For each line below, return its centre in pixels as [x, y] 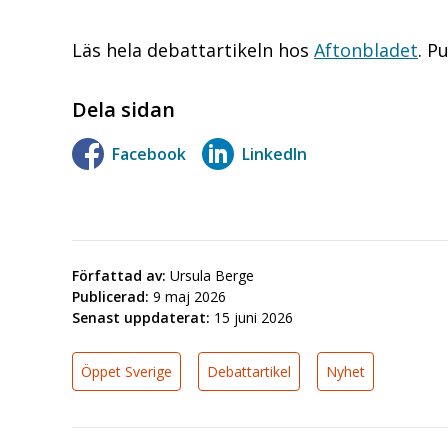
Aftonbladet [366, 49]
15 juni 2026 [253, 318]
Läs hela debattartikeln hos [193, 49]
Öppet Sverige [126, 372]
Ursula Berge [212, 276]
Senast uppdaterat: [141, 318]
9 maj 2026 [189, 297]
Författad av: [119, 276]
